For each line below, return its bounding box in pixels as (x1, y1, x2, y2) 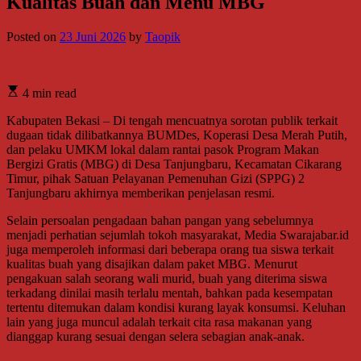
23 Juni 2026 (60, 29, 126, 44)
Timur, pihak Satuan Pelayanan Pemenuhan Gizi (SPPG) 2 (6, 171, 305, 185)
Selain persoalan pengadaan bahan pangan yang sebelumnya (6, 213, 313, 227)
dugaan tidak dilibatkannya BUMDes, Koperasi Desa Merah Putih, (6, 127, 347, 142)
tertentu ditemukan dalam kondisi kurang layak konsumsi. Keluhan (6, 300, 346, 314)
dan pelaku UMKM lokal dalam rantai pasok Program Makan (6, 142, 319, 156)
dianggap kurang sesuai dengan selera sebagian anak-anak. (6, 329, 305, 343)
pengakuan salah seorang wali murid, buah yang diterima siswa (6, 271, 327, 285)
